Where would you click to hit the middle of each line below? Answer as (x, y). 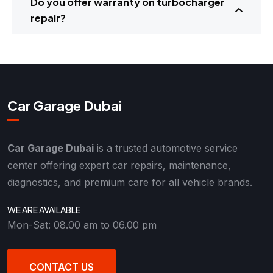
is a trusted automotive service (166, 148)
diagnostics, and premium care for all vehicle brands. (130, 182)
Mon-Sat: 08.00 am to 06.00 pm (82, 225)
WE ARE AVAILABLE (44, 209)
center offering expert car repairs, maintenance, (119, 165)
